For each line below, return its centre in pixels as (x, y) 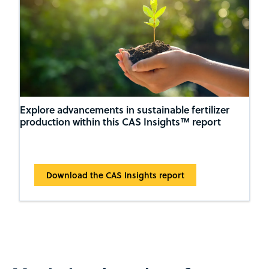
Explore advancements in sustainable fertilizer (124, 110)
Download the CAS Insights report (115, 175)
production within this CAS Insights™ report (120, 122)
